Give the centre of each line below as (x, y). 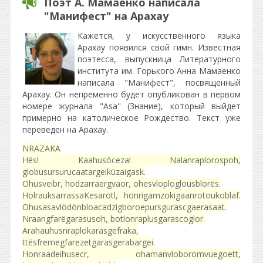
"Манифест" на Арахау (106, 16)
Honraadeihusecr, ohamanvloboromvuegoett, (131, 254)
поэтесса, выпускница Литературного (159, 59)
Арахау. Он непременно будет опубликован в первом (131, 94)
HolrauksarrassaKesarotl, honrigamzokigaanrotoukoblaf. (131, 195)
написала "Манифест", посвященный (159, 82)
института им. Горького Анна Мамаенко (159, 71)
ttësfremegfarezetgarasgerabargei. (89, 242)
